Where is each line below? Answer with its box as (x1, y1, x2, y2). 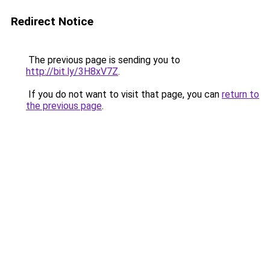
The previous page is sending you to (26, 54, 180, 66)
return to (222, 89, 259, 100)
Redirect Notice (11, 14, 93, 28)
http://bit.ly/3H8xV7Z (26, 66, 118, 77)
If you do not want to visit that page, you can (26, 89, 222, 100)
